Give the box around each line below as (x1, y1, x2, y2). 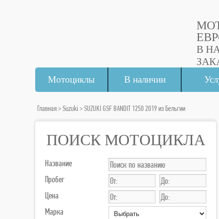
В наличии (124, 74, 166, 85)
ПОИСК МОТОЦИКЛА (46, 131, 205, 149)
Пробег (45, 174, 65, 184)
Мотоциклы (48, 74, 95, 85)
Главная (37, 104, 57, 113)
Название (45, 158, 72, 168)
